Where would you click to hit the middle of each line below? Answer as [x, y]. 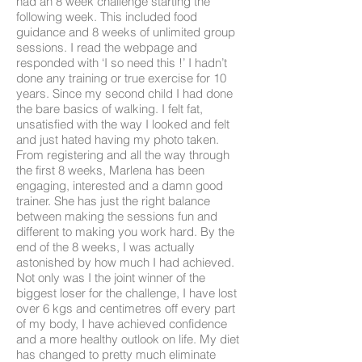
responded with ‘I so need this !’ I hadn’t [122, 62]
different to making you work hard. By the [125, 231]
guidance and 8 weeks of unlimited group [126, 32]
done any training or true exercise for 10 [121, 78]
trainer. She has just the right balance [113, 200]
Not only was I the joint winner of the [111, 277]
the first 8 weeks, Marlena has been [110, 170]
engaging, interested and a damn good [120, 185]
